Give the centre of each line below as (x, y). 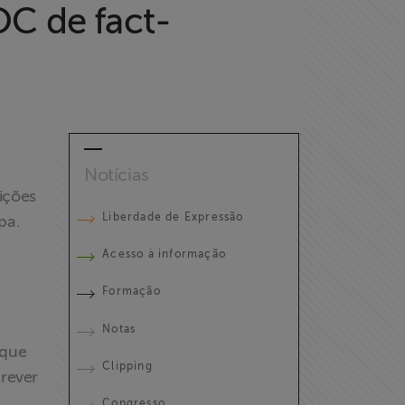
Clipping (127, 367)
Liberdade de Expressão (173, 217)
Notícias (117, 175)
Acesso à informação (165, 254)
